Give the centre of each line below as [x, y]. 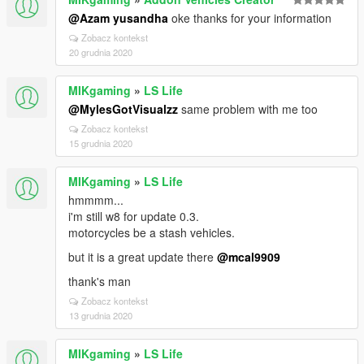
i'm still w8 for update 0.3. [134, 216]
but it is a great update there [143, 257]
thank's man [100, 281]
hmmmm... [96, 200]
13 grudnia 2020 [101, 315]
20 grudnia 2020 [101, 52]
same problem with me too [248, 109]
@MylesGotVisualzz [123, 109]
